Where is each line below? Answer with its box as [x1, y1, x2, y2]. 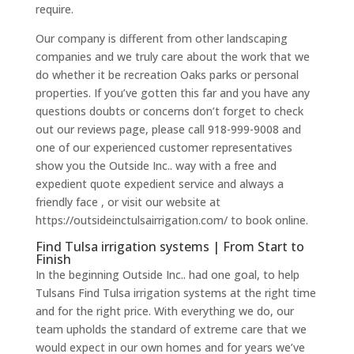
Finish [35, 250, 71, 269]
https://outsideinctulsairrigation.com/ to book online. [35, 213, 308, 228]
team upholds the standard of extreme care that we [35, 322, 307, 337]
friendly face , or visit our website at [35, 194, 220, 210]
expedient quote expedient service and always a [35, 176, 284, 192]
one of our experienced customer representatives [35, 140, 292, 156]
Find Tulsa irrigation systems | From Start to [35, 238, 304, 256]
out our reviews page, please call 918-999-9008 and [35, 122, 301, 137]
